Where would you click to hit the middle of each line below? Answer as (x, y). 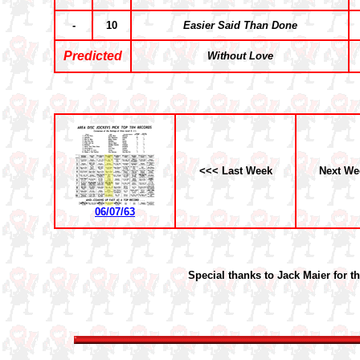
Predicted (93, 56)
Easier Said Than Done (240, 25)
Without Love (240, 56)
